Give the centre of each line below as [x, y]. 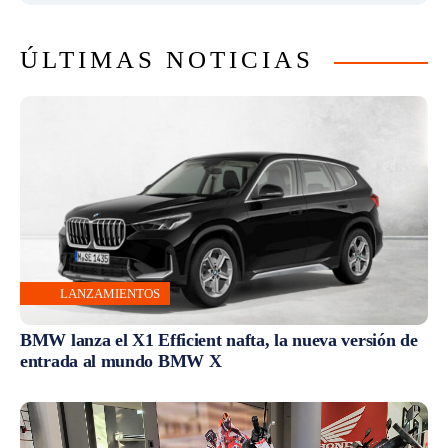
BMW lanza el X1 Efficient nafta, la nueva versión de [219, 339]
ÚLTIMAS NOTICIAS [167, 60]
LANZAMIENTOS [110, 293]
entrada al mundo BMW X [121, 360]
